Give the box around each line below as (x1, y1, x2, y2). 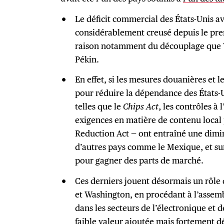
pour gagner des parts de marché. (74, 155, 205, 166)
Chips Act (122, 101, 158, 112)
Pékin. (74, 53, 101, 64)
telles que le (74, 101, 123, 112)
